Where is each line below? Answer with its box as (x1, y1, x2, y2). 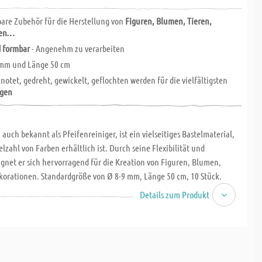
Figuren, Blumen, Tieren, (125, 15, 212, 26)
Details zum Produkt (139, 189, 209, 200)
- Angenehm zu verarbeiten (30, 43, 125, 54)
